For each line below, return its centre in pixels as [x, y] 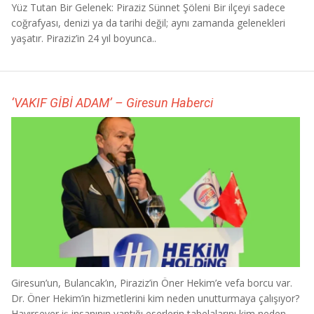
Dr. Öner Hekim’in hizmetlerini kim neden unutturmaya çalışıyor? [155, 299]
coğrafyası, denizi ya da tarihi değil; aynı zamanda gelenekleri [148, 23]
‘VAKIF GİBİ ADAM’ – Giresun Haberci [112, 103]
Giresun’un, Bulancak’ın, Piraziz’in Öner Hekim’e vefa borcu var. [152, 283]
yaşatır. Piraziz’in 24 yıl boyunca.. [84, 39]
